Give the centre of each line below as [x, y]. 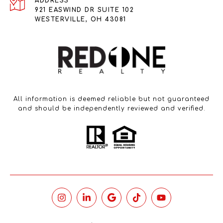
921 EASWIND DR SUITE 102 [84, 10]
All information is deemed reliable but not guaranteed [111, 99]
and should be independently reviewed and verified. [111, 109]
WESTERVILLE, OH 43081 [81, 20]
